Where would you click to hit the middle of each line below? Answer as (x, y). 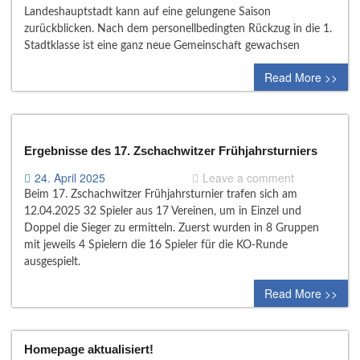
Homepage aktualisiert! (89, 349)
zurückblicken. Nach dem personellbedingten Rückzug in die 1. (178, 29)
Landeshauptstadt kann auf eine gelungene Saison (147, 12)
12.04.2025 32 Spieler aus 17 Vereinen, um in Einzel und (163, 211)
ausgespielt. (52, 262)
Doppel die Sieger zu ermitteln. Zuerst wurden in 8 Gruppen (172, 228)
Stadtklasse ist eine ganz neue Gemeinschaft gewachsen (162, 45)
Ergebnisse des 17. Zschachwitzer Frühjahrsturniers (171, 150)
